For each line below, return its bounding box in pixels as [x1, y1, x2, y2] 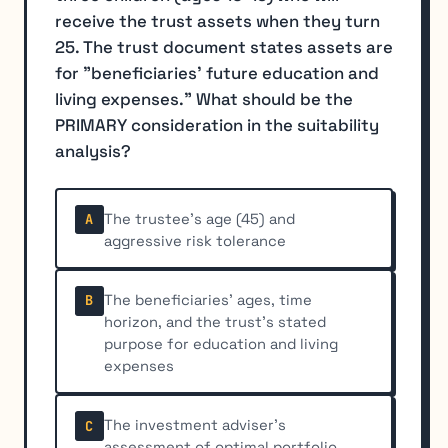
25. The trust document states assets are [55, 35, 393, 58]
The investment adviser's [104, 416, 287, 435]
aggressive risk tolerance [104, 231, 287, 250]
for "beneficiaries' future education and [55, 61, 379, 84]
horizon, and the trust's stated [104, 312, 327, 331]
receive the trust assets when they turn [55, 9, 380, 32]
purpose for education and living [104, 334, 339, 353]
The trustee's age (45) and [104, 209, 296, 228]
